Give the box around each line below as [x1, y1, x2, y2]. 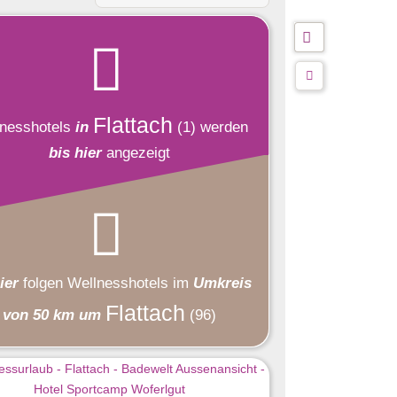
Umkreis [192, 275, 252, 292]
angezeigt [101, 144, 170, 161]
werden [196, 118, 248, 136]
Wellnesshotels [66, 275, 168, 292]
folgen [22, 275, 67, 292]
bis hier [48, 144, 102, 161]
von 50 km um [2, 307, 101, 324]
